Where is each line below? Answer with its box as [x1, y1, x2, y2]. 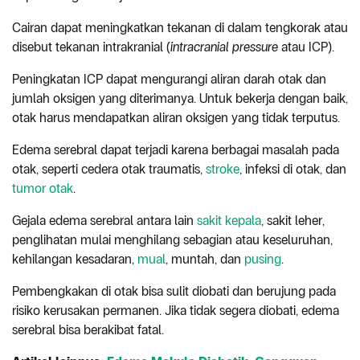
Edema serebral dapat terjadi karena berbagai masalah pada [12, 142, 339, 158]
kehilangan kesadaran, [12, 252, 137, 268]
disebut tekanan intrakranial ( [12, 39, 170, 55]
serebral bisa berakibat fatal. [12, 322, 164, 338]
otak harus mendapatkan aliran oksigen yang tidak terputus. [12, 110, 343, 126]
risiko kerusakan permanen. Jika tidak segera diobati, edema [12, 303, 339, 319]
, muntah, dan [166, 252, 244, 268]
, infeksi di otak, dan [239, 162, 346, 178]
